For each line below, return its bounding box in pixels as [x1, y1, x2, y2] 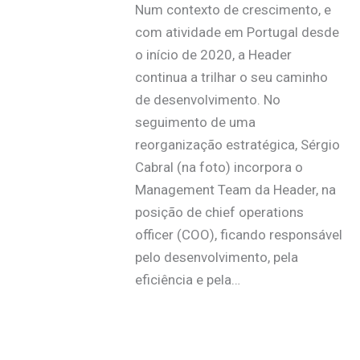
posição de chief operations [134, 203, 304, 220]
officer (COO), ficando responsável [134, 226, 342, 243]
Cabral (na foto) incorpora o [134, 158, 303, 175]
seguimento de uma [134, 113, 256, 130]
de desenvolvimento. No [134, 91, 280, 108]
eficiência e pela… [134, 271, 240, 288]
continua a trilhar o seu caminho [134, 68, 328, 85]
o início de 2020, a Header [134, 46, 292, 63]
